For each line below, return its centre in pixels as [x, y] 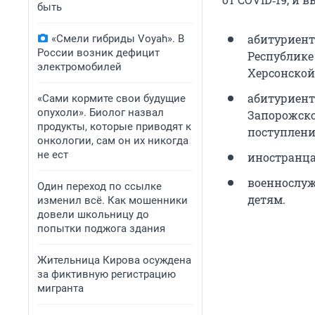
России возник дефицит [98, 53]
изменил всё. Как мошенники [112, 200]
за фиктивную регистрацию [107, 274]
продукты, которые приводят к [114, 127]
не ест [53, 155]
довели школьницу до [93, 214]
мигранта [60, 288]
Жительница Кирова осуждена [114, 260]
